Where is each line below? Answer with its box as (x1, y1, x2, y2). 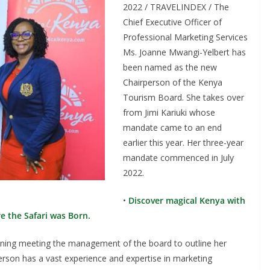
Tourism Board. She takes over (123, 92, 244, 103)
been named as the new (123, 61, 217, 73)
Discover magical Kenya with (126, 195, 245, 206)
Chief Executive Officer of (123, 16, 222, 28)
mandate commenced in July (123, 152, 234, 163)
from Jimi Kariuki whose (123, 107, 215, 118)
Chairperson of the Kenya (123, 77, 222, 88)
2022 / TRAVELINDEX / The (123, 1, 229, 13)
